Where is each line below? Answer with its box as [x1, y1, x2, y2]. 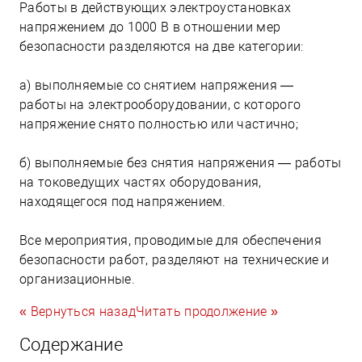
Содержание [19, 334, 123, 355]
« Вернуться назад [19, 303, 137, 319]
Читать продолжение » [136, 303, 279, 319]
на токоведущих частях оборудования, [19, 174, 262, 190]
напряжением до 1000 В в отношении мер [19, 19, 281, 35]
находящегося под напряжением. [19, 193, 226, 209]
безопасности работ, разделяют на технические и [19, 251, 330, 267]
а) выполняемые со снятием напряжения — [19, 77, 294, 93]
